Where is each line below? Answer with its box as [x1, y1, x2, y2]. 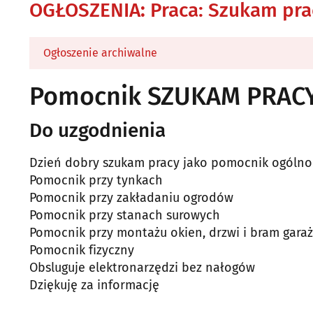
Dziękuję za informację [29, 277, 159, 293]
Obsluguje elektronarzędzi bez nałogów [29, 260, 255, 275]
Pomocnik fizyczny [29, 242, 134, 258]
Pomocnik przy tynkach [29, 173, 163, 188]
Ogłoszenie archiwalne [43, 46, 157, 59]
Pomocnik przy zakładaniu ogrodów [29, 190, 233, 205]
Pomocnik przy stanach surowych [29, 208, 220, 223]
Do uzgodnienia [29, 119, 166, 142]
